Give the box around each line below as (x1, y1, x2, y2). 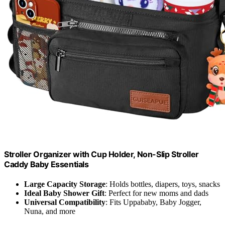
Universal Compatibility (24, 197, 105, 206)
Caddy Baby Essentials (4, 159, 89, 169)
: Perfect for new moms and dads (104, 188, 208, 197)
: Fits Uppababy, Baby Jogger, (105, 197, 201, 206)
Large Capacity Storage (24, 179, 105, 188)
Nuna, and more (24, 206, 75, 215)
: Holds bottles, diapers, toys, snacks (105, 179, 220, 188)
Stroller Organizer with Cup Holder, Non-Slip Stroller (4, 149, 199, 159)
